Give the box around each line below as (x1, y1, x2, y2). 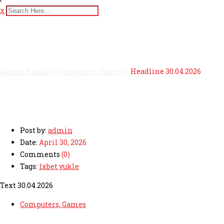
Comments (20, 149, 61, 159)
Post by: (20, 125, 46, 135)
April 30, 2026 (37, 137, 86, 147)
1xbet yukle (39, 161, 79, 171)
